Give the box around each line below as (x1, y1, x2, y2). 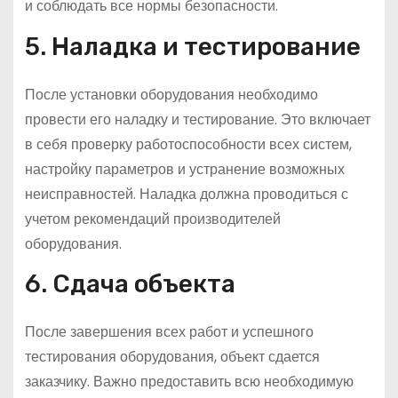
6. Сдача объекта (24, 269, 235, 299)
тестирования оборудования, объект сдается (24, 346, 320, 368)
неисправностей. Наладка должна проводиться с (24, 183, 348, 204)
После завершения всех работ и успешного (24, 322, 314, 343)
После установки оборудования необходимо (24, 84, 318, 105)
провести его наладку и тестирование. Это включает (24, 108, 370, 130)
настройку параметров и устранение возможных (24, 158, 345, 179)
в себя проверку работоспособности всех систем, (24, 133, 352, 155)
